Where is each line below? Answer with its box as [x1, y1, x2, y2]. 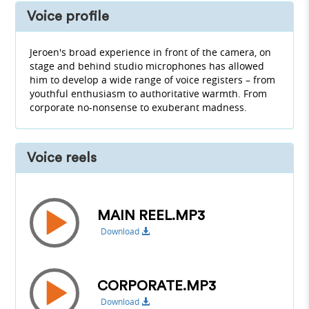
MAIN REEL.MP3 [97, 208, 206, 223]
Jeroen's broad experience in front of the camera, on [30, 46, 272, 59]
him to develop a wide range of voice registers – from [30, 73, 276, 87]
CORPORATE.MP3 [97, 279, 217, 293]
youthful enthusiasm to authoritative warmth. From [30, 87, 268, 101]
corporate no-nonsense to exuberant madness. [30, 101, 248, 114]
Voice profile [27, 10, 110, 24]
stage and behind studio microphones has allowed [30, 59, 265, 73]
